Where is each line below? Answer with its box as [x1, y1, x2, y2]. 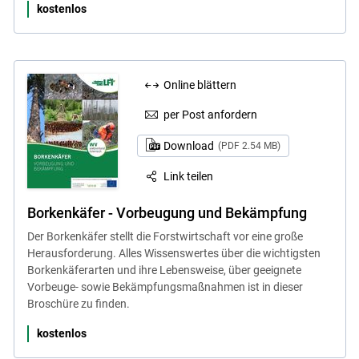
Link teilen [163, 170, 214, 184]
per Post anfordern [163, 107, 258, 121]
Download [163, 139, 216, 153]
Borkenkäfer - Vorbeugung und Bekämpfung [26, 204, 307, 222]
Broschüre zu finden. [26, 297, 130, 311]
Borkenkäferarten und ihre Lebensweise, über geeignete [26, 264, 301, 277]
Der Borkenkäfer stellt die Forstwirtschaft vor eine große [26, 230, 303, 244]
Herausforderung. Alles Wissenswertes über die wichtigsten [26, 247, 321, 260]
